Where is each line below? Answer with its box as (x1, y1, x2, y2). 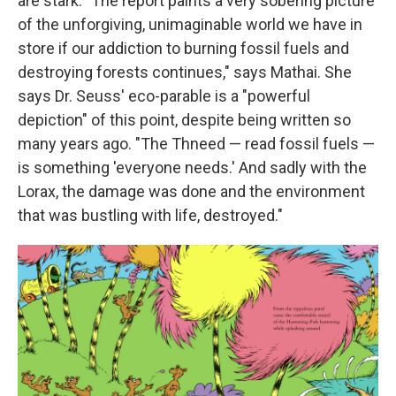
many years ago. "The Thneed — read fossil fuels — (18, 133, 375, 153)
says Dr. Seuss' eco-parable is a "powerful (18, 86, 310, 105)
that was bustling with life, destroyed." (18, 205, 283, 225)
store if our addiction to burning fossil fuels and (18, 38, 349, 57)
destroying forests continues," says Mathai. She (18, 62, 352, 81)
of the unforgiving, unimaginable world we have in (18, 14, 362, 34)
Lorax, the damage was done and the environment (18, 181, 365, 201)
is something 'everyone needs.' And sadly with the (18, 157, 367, 177)
